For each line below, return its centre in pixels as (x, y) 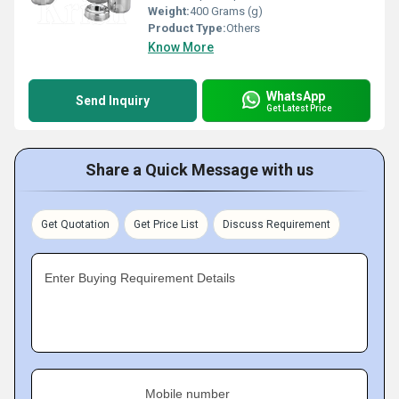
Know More (181, 47)
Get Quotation (75, 224)
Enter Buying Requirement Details (140, 278)
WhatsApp (296, 96)
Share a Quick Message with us (199, 170)
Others (243, 28)
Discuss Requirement (277, 224)
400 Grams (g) (226, 11)
